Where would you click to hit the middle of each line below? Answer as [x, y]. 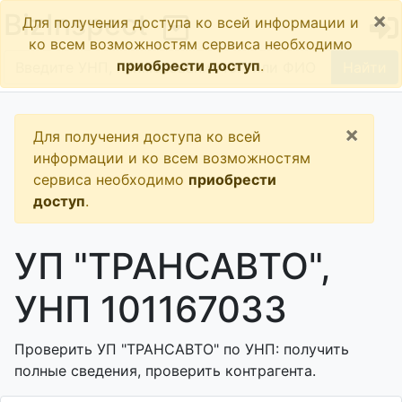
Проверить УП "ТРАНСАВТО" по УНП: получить [182, 349]
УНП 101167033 [151, 309]
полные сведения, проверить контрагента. [165, 371]
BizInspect [76, 25]
